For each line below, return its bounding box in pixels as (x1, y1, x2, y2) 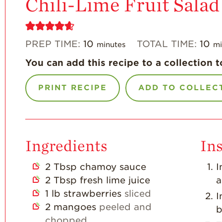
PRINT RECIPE (38, 83, 107, 92)
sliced (124, 188, 151, 199)
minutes (97, 40, 126, 49)
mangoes (54, 201, 96, 212)
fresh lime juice (80, 174, 150, 185)
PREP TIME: (25, 39, 83, 49)
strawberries (63, 188, 121, 199)
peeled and (99, 201, 152, 212)
